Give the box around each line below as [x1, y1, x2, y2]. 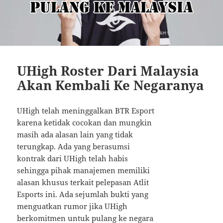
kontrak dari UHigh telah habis [17, 153, 128, 163]
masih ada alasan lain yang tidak [17, 129, 133, 139]
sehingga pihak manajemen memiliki [17, 165, 150, 175]
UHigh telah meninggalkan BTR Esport [17, 105, 155, 115]
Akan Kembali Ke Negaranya [17, 76, 205, 94]
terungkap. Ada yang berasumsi [17, 141, 130, 151]
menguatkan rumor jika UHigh [17, 201, 128, 211]
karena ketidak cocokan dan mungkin [17, 117, 152, 127]
